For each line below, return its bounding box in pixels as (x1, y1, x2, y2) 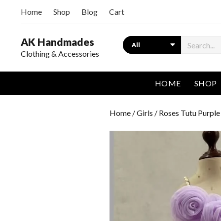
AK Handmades (21, 36, 94, 48)
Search (122, 37, 145, 46)
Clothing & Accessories (21, 49, 99, 58)
